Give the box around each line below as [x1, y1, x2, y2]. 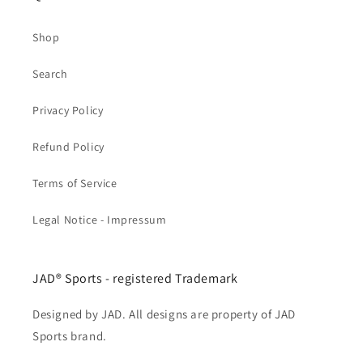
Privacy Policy [32, 103, 104, 117]
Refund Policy [32, 139, 105, 154]
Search [32, 66, 68, 81]
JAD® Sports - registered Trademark [32, 270, 238, 287]
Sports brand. [32, 328, 107, 344]
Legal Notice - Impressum [32, 212, 167, 227]
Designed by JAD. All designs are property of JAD [32, 306, 296, 322]
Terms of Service [32, 176, 117, 190]
